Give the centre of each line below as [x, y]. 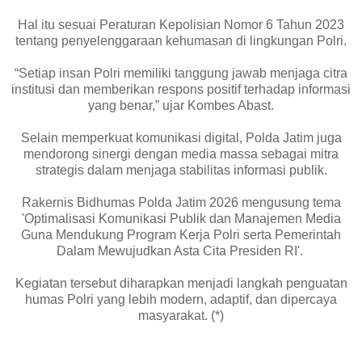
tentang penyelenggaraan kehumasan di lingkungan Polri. [181, 40]
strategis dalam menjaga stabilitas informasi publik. [181, 170]
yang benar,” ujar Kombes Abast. [181, 105]
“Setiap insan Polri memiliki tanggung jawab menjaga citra [181, 73]
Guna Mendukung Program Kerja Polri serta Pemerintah [181, 234]
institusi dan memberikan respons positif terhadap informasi [181, 89]
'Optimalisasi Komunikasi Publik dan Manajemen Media [181, 218]
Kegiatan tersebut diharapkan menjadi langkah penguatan [181, 283]
